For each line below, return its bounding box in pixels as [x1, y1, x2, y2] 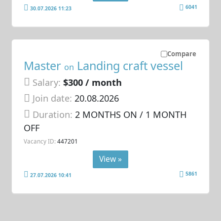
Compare [167, 49, 196, 59]
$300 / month [63, 76, 122, 88]
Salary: [33, 76, 61, 88]
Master [24, 57, 65, 74]
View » [99, 153, 122, 164]
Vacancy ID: [24, 137, 56, 146]
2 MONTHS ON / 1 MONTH [75, 108, 187, 120]
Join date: [33, 92, 73, 105]
